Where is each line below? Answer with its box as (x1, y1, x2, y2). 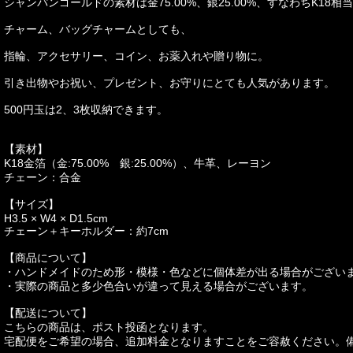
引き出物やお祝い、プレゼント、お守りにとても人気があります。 (3, 76, 335, 89)
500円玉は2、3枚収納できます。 (3, 103, 168, 116)
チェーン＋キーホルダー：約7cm (3, 225, 169, 237)
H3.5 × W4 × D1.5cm (3, 212, 108, 225)
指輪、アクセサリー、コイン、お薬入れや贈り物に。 (3, 50, 269, 62)
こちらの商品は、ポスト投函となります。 (3, 321, 214, 333)
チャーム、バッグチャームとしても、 (3, 23, 191, 35)
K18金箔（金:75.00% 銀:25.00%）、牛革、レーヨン (3, 157, 271, 169)
